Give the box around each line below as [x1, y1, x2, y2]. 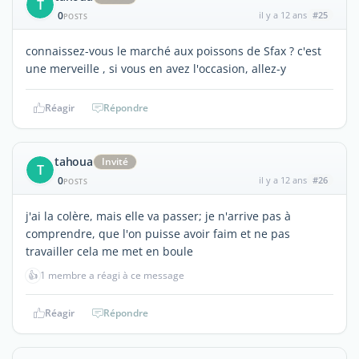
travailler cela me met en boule [26, 243, 193, 259]
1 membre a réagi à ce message [40, 268, 184, 282]
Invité [101, 154, 128, 168]
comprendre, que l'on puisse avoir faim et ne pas [26, 225, 290, 241]
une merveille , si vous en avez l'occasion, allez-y [26, 60, 286, 76]
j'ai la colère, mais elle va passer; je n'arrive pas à [26, 208, 291, 224]
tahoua [54, 153, 93, 169]
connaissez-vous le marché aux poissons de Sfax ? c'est [26, 42, 321, 58]
